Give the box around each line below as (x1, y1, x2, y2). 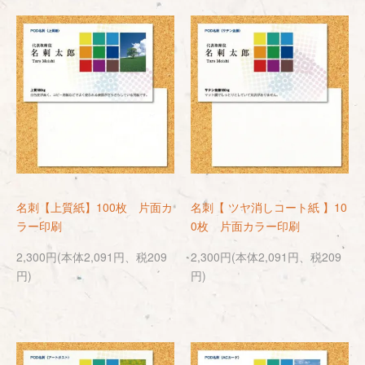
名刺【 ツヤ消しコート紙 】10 (191, 199, 347, 215)
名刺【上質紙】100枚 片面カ (16, 199, 173, 215)
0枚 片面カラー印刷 (191, 218, 300, 234)
